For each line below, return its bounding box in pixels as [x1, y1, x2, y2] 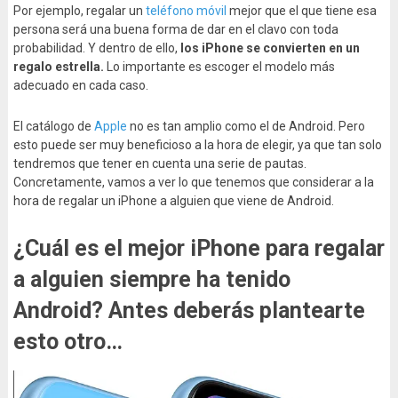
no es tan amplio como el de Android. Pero [126, 119, 365, 134]
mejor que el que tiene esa [226, 4, 377, 19]
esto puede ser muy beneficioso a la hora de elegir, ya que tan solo [12, 138, 382, 153]
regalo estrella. [12, 60, 104, 75]
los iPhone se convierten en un [179, 41, 360, 56]
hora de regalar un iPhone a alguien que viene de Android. [12, 194, 334, 209]
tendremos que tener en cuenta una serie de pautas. [12, 156, 306, 171]
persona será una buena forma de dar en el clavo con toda [12, 22, 338, 37]
